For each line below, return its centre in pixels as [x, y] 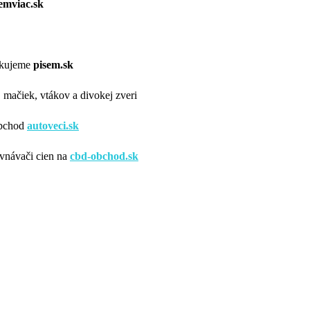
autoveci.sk [53, 125]
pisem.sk [53, 64]
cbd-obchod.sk [104, 156]
